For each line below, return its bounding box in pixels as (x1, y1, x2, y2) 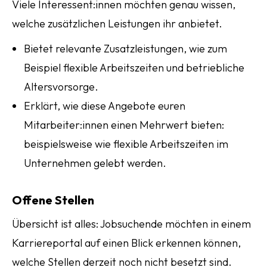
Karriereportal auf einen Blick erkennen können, (12, 236, 241, 250)
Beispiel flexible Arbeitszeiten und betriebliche (24, 61, 244, 74)
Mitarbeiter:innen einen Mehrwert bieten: (24, 118, 224, 132)
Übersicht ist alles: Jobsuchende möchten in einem (12, 217, 251, 231)
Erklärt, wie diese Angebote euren (24, 99, 185, 113)
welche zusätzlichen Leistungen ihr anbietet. (12, 17, 222, 30)
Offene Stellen (12, 193, 94, 207)
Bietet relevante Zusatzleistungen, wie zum (24, 42, 227, 55)
